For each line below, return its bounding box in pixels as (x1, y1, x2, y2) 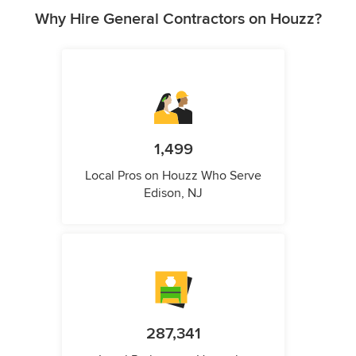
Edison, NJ (144, 185, 203, 202)
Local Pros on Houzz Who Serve (85, 168, 261, 184)
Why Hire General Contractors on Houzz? (34, 10, 322, 29)
